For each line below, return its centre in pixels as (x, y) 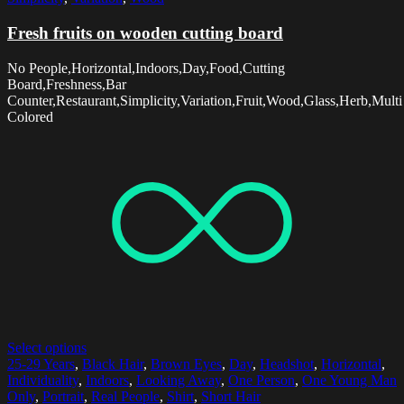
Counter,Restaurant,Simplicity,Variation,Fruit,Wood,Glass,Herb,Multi (205, 100)
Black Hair (113, 364)
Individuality (43, 381)
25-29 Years (41, 364)
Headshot (287, 364)
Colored (30, 116)
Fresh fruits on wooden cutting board (145, 33)
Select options (47, 348)
